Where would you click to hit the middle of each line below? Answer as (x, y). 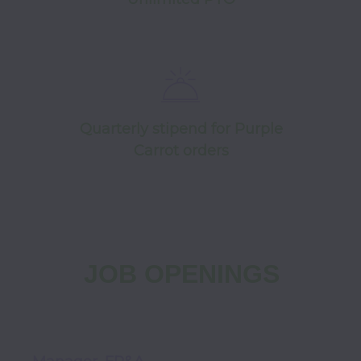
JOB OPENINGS (181, 274)
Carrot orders (181, 151)
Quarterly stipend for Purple (181, 129)
